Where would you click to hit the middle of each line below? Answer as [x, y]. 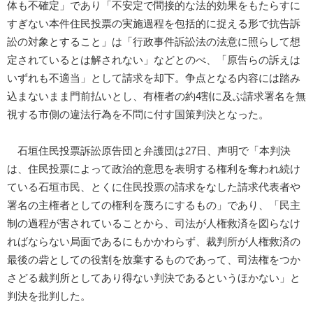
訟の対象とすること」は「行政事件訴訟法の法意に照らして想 [154, 42]
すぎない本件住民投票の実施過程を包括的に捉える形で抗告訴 [154, 23]
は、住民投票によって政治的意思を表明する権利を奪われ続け [154, 169]
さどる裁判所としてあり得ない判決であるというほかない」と [154, 278]
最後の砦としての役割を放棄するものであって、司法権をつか [154, 260]
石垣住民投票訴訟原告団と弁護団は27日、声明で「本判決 [149, 151]
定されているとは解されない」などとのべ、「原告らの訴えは [154, 60]
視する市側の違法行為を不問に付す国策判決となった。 [138, 114]
